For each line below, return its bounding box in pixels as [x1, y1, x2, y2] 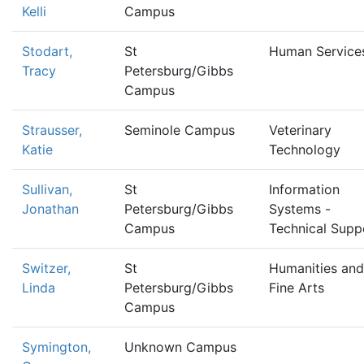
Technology [269, 141, 340, 158]
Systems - [269, 201, 331, 217]
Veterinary [269, 122, 331, 138]
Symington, [22, 339, 91, 355]
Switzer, [22, 260, 71, 276]
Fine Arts [269, 279, 324, 296]
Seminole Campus [124, 122, 235, 138]
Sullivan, [22, 181, 72, 197]
